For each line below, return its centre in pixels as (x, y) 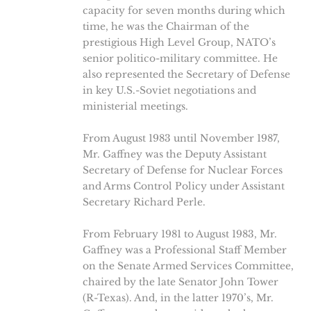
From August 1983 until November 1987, (181, 138)
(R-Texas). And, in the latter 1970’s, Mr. (178, 298)
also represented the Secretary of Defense (186, 74)
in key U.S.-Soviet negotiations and (169, 90)
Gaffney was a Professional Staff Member (184, 250)
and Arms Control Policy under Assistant (183, 186)
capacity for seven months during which (184, 10)
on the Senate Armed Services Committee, (188, 266)
